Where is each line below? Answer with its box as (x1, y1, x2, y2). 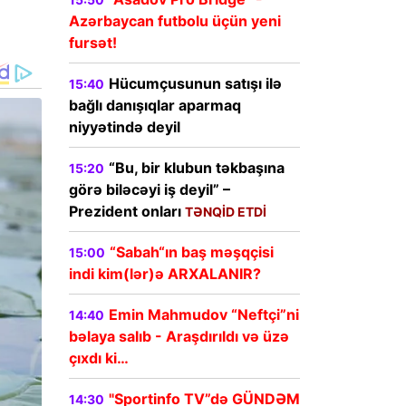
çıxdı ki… (69, 349, 129, 368)
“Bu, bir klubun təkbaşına (109, 159, 285, 178)
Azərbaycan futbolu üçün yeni (69, 12, 281, 31)
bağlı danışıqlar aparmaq (69, 96, 241, 115)
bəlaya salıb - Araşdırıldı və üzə (69, 327, 289, 346)
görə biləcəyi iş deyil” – (69, 180, 230, 199)
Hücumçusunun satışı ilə (109, 74, 282, 93)
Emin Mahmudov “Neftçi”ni (109, 305, 299, 324)
